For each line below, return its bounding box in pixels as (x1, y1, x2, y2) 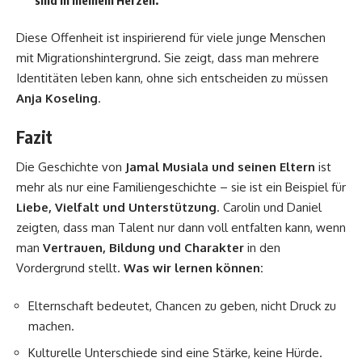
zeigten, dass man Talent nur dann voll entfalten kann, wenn (16, 219, 346, 235)
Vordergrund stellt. (16, 259, 124, 276)
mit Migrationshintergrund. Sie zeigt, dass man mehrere (16, 49, 319, 65)
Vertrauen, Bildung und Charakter (43, 239, 244, 255)
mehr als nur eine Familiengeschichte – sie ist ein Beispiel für (16, 179, 346, 195)
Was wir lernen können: (124, 259, 263, 276)
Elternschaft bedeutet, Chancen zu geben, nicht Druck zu (28, 298, 336, 314)
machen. (28, 318, 74, 335)
